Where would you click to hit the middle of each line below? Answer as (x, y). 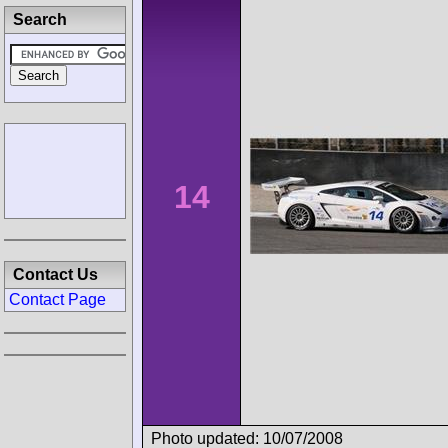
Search (40, 19)
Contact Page (57, 299)
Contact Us (55, 274)
